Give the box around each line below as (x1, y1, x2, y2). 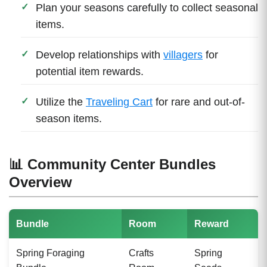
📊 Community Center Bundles (9, 156, 216, 172)
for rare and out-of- (153, 95, 245, 108)
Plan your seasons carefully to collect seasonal (36, 1, 258, 14)
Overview (9, 173, 72, 190)
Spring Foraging (16, 247, 85, 258)
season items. (36, 112, 102, 125)
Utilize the (36, 95, 86, 108)
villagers (163, 48, 203, 61)
